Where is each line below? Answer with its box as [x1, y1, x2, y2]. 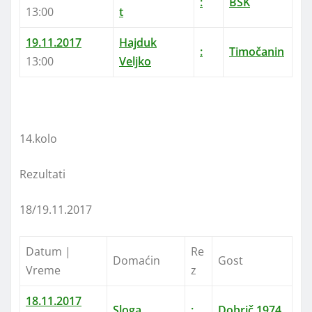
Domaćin [113, 253, 160, 269]
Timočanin [229, 44, 284, 60]
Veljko [119, 54, 151, 70]
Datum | [26, 244, 71, 260]
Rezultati [19, 166, 65, 182]
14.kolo [19, 131, 57, 147]
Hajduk [119, 35, 157, 51]
